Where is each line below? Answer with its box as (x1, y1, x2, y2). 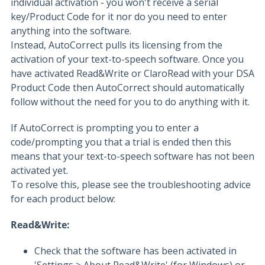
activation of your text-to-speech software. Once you (11, 53, 244, 66)
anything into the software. (11, 24, 131, 37)
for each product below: (11, 192, 115, 205)
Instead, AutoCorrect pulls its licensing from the (11, 38, 222, 51)
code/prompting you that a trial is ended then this (11, 135, 231, 148)
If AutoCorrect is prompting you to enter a (11, 121, 199, 134)
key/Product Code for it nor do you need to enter (11, 10, 227, 23)
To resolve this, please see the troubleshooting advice (11, 178, 251, 191)
